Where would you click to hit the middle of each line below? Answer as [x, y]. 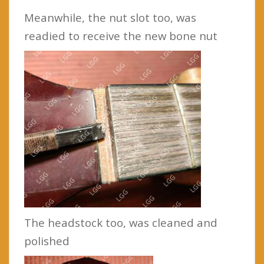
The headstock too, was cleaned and [121, 222]
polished [47, 241]
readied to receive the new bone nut [121, 36]
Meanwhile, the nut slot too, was [110, 17]
